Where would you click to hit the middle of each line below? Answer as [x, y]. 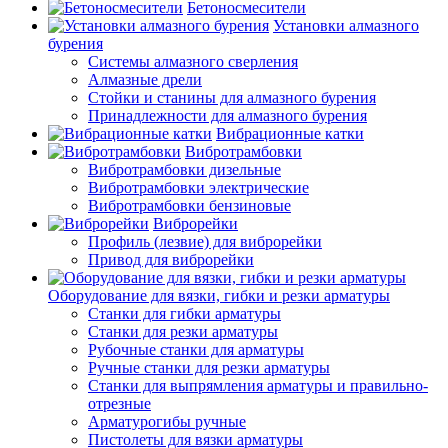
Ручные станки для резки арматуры [209, 367]
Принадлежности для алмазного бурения [227, 115]
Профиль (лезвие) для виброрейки [205, 241]
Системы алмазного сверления [193, 61]
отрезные [119, 403]
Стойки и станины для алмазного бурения [232, 97]
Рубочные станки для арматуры [196, 349]
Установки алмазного [346, 25]
